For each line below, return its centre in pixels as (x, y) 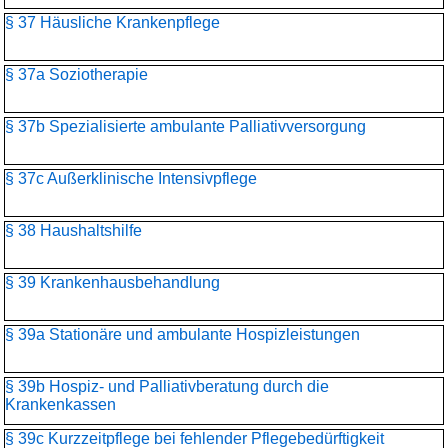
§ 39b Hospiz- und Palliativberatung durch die (167, 386)
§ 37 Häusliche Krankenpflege (112, 22)
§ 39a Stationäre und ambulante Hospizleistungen (182, 334)
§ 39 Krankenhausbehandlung (112, 282)
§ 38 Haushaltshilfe (73, 230)
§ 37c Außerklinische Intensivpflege (131, 178)
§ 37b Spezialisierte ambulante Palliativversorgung (185, 126)
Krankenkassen (60, 404)
